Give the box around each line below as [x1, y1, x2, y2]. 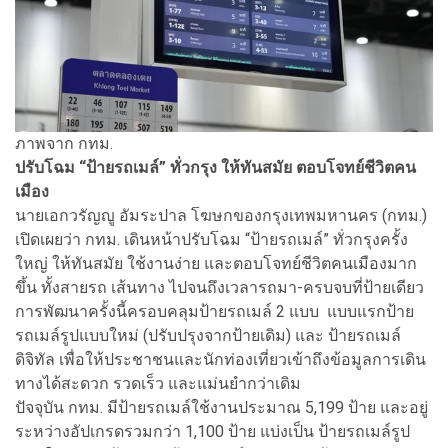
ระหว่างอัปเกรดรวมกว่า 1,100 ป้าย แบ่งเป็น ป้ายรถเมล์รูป [15, 421, 410, 441]
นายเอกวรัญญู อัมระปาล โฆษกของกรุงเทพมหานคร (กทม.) [15, 205, 427, 225]
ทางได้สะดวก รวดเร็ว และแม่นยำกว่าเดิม [15, 373, 305, 393]
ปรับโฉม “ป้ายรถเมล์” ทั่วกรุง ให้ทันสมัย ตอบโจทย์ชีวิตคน [15, 157, 416, 177]
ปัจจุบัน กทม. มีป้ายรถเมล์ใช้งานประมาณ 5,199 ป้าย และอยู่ [15, 397, 428, 417]
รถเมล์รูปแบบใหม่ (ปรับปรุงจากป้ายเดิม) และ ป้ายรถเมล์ [15, 325, 401, 345]
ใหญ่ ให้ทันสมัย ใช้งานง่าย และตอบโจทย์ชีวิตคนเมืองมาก [15, 253, 417, 273]
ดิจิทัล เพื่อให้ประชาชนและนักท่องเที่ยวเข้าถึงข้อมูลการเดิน [15, 349, 426, 369]
